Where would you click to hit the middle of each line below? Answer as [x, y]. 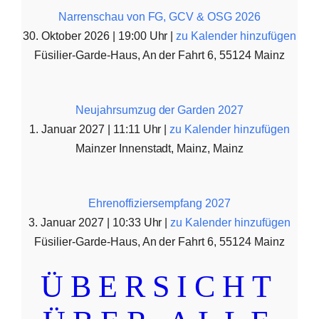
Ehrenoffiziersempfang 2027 [159, 203]
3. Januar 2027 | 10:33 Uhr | [100, 223]
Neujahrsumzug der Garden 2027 [159, 110]
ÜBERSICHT [159, 287]
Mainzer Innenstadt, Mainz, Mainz [159, 148]
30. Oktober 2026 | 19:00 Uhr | [100, 36]
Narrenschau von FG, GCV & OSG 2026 [159, 17]
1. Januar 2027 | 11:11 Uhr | [100, 129]
